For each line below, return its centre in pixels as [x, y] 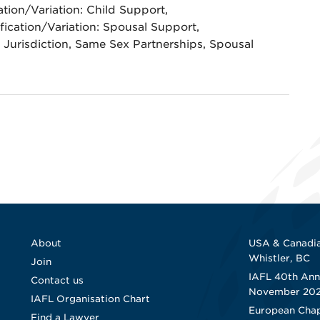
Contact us [57, 280]
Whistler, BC [280, 258]
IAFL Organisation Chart [90, 299]
